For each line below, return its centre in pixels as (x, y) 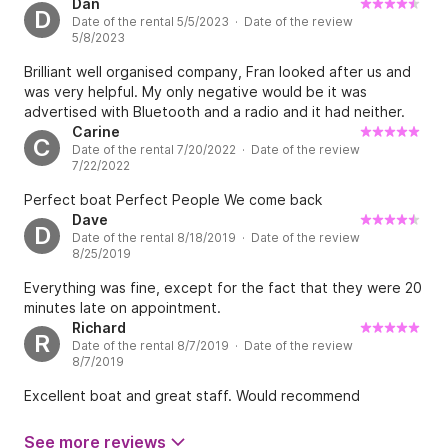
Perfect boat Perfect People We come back (173, 200)
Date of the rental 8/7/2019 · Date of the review (212, 346)
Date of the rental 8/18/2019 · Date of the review (216, 238)
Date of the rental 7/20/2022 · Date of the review (216, 150)
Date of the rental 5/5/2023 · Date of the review (212, 22)
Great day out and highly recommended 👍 (167, 24)
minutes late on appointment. (122, 308)
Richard (99, 328)
